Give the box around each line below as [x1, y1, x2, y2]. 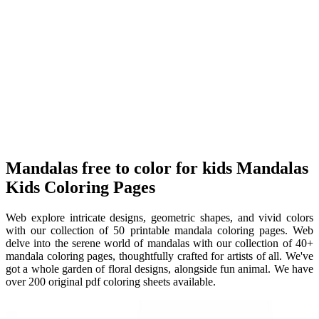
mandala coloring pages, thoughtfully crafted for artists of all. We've [6, 249, 313, 262]
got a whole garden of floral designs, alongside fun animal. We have [6, 262, 313, 275]
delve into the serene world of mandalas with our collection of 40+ [6, 236, 313, 249]
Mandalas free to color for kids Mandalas [6, 158, 308, 177]
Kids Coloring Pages [6, 177, 155, 197]
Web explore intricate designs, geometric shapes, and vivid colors [6, 211, 313, 224]
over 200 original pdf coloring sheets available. [6, 275, 216, 288]
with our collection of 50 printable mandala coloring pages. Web [6, 224, 313, 236]
